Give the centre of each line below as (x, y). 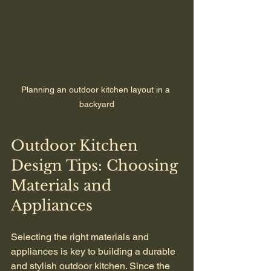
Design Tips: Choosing (96, 165)
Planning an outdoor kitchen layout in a (97, 89)
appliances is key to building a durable (94, 251)
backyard (97, 104)
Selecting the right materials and (81, 237)
